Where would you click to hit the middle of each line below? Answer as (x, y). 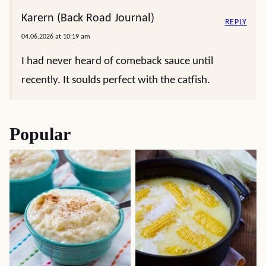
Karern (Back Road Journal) (88, 19)
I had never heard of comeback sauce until (117, 62)
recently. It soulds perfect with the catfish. (116, 81)
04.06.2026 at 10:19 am (56, 37)
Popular (40, 134)
